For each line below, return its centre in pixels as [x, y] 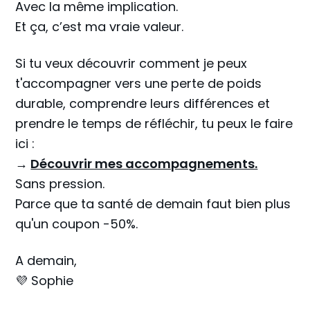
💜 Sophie [45, 281]
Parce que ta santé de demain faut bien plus [153, 204]
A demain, [46, 261]
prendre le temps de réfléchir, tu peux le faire [154, 124]
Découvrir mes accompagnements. [144, 164]
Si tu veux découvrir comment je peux [131, 63]
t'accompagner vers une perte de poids [139, 83]
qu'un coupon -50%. [77, 224]
